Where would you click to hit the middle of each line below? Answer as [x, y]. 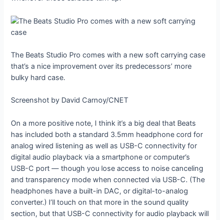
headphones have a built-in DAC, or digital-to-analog [100, 191]
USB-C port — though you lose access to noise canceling [107, 168]
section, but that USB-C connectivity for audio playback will [110, 213]
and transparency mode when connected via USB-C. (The [108, 179]
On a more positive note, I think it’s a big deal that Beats [104, 123]
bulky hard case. [38, 78]
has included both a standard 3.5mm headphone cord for [107, 134]
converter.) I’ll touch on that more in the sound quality [100, 202]
